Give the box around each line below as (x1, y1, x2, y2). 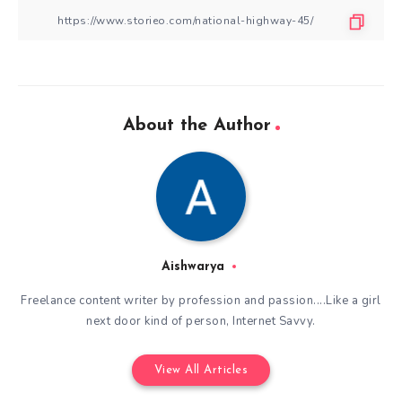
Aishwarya (162, 260, 225, 275)
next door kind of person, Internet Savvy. (86, 313, 316, 330)
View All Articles (153, 364, 249, 377)
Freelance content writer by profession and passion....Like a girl (21, 293, 381, 310)
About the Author (122, 117, 271, 135)
